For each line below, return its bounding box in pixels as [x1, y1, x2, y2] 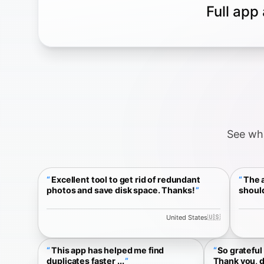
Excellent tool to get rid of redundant [51, 174, 200, 185]
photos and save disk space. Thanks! [47, 185, 195, 196]
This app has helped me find [51, 245, 164, 256]
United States [166, 213, 208, 222]
